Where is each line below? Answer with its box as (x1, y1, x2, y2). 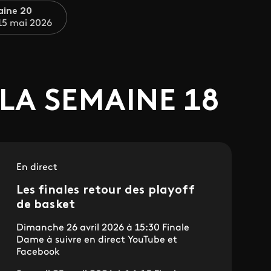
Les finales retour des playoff (16, 184, 195, 197)
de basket (16, 199, 76, 212)
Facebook (16, 247, 60, 258)
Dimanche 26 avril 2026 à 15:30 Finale (16, 223, 189, 233)
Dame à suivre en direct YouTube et (16, 235, 177, 246)
